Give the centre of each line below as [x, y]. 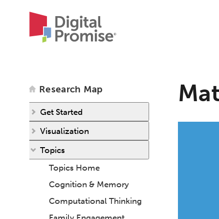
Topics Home [74, 168]
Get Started [61, 112]
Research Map [71, 89]
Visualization [65, 131]
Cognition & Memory [89, 184]
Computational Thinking [95, 201]
